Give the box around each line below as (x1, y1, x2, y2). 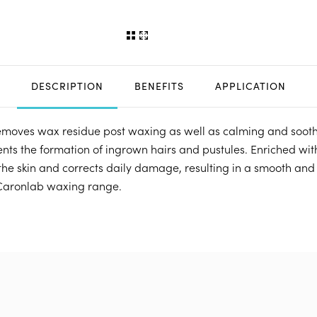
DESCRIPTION (31, 79, 103, 93)
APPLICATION (215, 79, 286, 93)
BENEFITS (134, 79, 184, 93)
